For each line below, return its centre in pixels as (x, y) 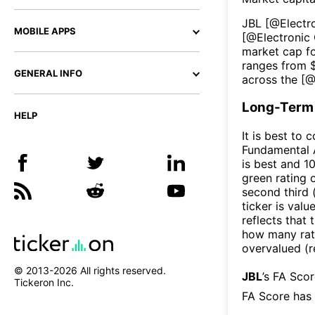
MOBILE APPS (45, 31)
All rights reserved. (122, 271)
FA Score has (277, 296)
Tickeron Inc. (44, 283)
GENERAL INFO (48, 73)
